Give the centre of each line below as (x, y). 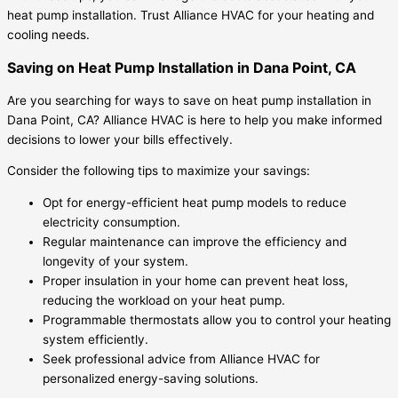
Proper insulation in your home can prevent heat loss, (195, 281)
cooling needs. (48, 34)
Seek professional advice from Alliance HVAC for (181, 359)
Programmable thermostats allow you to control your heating (217, 320)
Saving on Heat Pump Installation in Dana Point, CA (182, 67)
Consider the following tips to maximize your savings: (159, 171)
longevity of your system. (115, 262)
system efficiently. (96, 340)
